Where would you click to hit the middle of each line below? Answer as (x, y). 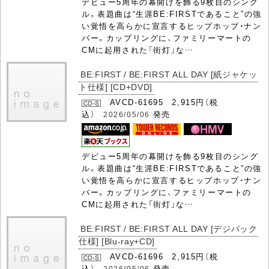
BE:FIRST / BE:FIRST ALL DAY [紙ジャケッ (169, 74)
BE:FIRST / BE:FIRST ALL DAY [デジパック (169, 228)
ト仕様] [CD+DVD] (116, 87)
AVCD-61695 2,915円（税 (160, 102)
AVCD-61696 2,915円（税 (160, 256)
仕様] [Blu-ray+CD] (117, 241)
